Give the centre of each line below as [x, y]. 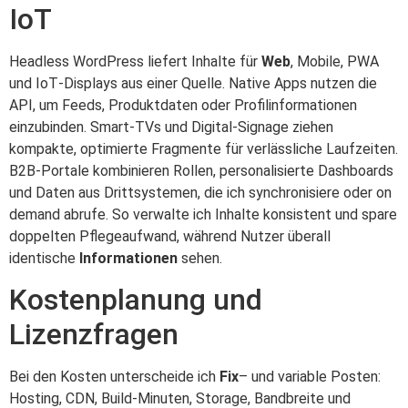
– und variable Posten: [310, 377]
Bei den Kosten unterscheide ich [114, 377]
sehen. [200, 258]
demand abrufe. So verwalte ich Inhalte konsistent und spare [203, 214]
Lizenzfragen [94, 335]
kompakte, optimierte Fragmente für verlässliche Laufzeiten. [204, 148]
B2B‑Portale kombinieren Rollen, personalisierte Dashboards [201, 170]
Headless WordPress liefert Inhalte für [135, 61]
